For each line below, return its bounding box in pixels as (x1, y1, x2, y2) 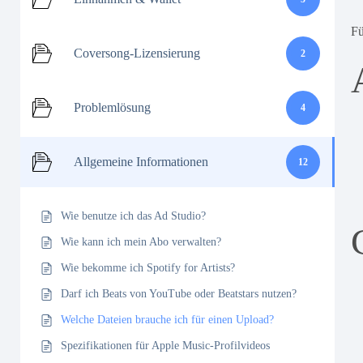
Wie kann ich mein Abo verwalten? (61, 236, 221, 248)
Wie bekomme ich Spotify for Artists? (61, 262, 235, 274)
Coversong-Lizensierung (74, 46, 200, 60)
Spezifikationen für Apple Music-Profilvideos (61, 340, 270, 352)
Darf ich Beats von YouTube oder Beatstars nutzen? (61, 288, 297, 300)
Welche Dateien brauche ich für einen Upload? (61, 314, 274, 326)
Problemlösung (74, 100, 151, 114)
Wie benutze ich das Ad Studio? (61, 210, 206, 222)
